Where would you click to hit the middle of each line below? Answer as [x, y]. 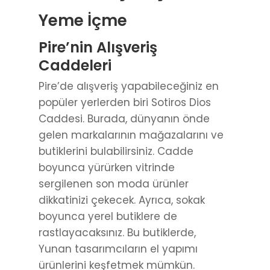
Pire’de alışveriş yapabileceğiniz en [129, 86]
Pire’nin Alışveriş [98, 48]
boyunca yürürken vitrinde [107, 168]
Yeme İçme [83, 21]
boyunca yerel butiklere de [108, 217]
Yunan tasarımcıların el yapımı [118, 249]
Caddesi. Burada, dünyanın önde [124, 119]
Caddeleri [75, 66]
